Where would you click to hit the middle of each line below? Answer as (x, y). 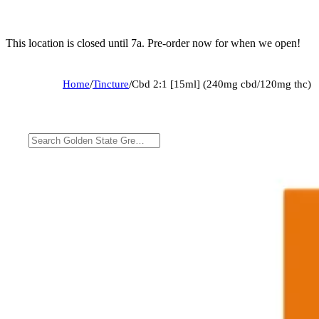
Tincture (111, 84)
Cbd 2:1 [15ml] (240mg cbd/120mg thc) (221, 84)
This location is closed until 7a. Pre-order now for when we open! (153, 43)
